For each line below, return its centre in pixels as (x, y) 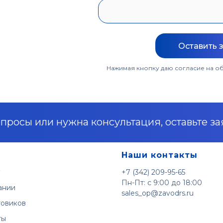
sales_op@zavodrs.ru (158, 193)
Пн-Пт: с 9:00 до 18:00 (162, 183)
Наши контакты (160, 155)
